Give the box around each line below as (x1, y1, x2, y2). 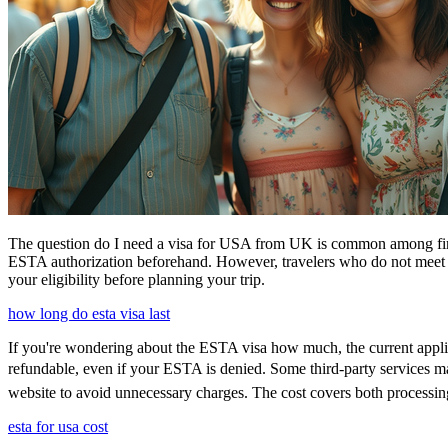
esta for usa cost (8, 417, 108, 435)
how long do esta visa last (8, 304, 170, 322)
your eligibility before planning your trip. (8, 270, 265, 288)
